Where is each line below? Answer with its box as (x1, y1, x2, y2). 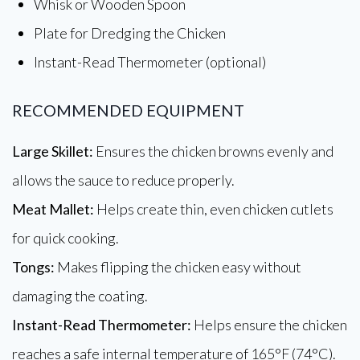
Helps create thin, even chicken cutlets (94, 200, 333, 218)
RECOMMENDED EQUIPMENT (12, 100, 244, 120)
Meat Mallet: (12, 200, 94, 218)
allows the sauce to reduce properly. (12, 171, 235, 189)
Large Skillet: (12, 142, 93, 160)
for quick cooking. (12, 229, 119, 247)
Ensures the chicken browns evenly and (93, 142, 333, 160)
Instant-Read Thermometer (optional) (34, 53, 266, 71)
